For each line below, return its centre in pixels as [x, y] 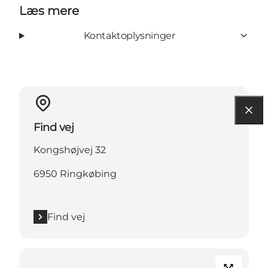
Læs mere [49, 10]
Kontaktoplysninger [129, 35]
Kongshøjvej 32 [70, 150]
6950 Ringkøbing [75, 173]
